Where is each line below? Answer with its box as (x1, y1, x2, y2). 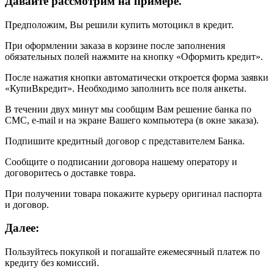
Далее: (5, 221, 39, 235)
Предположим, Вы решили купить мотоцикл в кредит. (5, 19, 234, 30)
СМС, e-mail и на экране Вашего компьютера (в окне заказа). (5, 114, 259, 125)
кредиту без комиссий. (5, 257, 99, 268)
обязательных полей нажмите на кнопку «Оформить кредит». (5, 51, 263, 62)
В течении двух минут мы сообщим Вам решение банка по (5, 103, 251, 114)
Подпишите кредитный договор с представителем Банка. (5, 135, 245, 146)
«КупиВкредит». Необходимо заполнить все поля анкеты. (5, 83, 246, 94)
